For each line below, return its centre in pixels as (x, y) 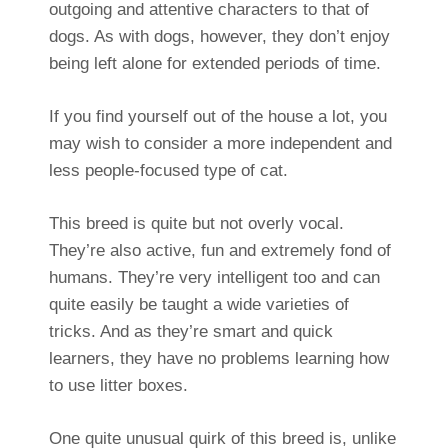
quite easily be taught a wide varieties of (198, 305)
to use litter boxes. (118, 386)
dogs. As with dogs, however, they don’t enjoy (219, 37)
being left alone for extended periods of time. (214, 64)
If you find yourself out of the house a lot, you (217, 117)
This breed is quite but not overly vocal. (196, 224)
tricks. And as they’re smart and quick (190, 332)
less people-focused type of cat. (168, 171)
